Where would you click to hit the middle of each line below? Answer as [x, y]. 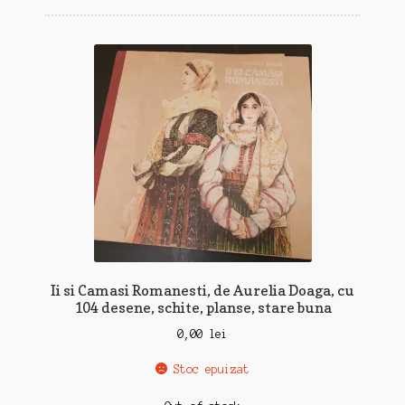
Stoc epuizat [212, 369]
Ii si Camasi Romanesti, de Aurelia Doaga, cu [202, 291]
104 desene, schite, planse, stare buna [202, 308]
